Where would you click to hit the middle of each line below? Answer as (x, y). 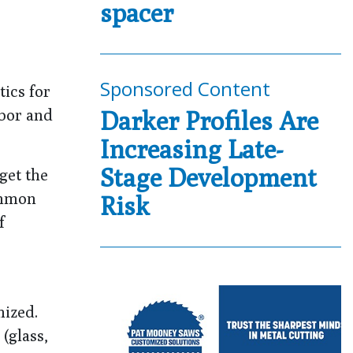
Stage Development (208, 177)
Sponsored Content (185, 89)
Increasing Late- (191, 149)
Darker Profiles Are (209, 121)
